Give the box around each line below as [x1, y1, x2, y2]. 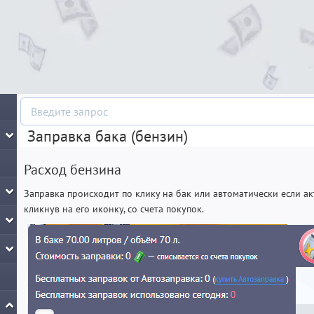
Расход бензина [24, 161, 121, 179]
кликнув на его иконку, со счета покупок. [24, 203, 204, 215]
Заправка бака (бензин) [27, 126, 188, 146]
